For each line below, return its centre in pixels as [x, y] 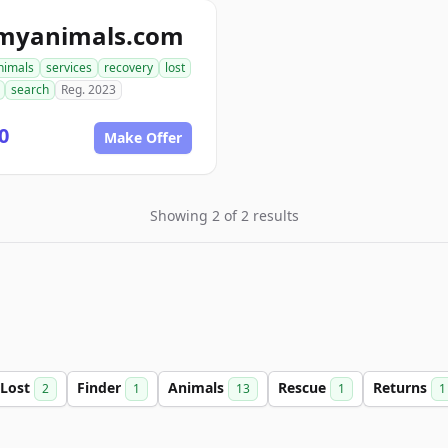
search [30, 89]
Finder [101, 387]
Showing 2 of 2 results [224, 215]
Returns [402, 387]
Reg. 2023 [88, 89]
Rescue [304, 387]
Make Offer [143, 137]
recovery [128, 67]
